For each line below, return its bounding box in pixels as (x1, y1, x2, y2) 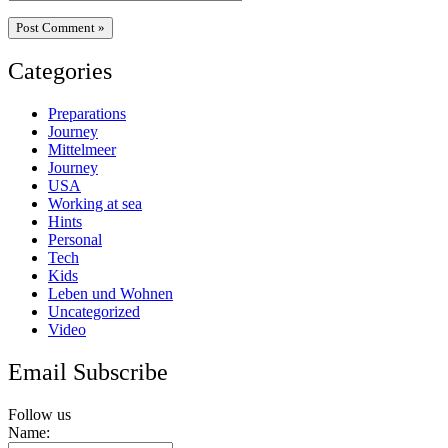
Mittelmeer (48, 141, 116, 159)
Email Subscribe (8, 359, 168, 386)
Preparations (48, 105, 126, 123)
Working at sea (48, 195, 142, 213)
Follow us (8, 406, 71, 424)
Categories (8, 58, 112, 85)
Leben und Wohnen (48, 285, 173, 303)
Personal (48, 231, 102, 249)
